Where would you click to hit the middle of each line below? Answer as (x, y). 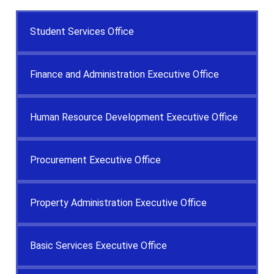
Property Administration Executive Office (118, 202)
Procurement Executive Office (95, 160)
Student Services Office (82, 31)
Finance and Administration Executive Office (124, 74)
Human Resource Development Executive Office (134, 117)
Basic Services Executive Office (98, 245)
